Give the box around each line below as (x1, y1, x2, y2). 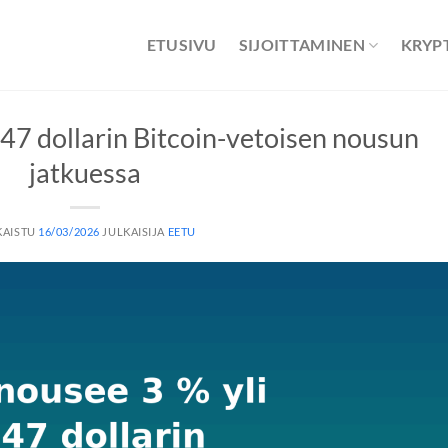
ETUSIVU (146, 35, 217, 54)
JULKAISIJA (102, 225, 168, 238)
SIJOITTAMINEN (238, 35, 365, 54)
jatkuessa (29, 156, 142, 189)
